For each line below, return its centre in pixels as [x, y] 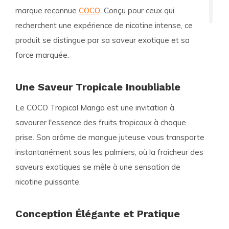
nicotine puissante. [48, 182]
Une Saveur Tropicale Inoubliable [98, 87]
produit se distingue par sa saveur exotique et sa [102, 40]
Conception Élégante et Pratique [98, 214]
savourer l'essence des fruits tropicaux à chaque [101, 122]
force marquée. [42, 55]
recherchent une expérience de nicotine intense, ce [104, 25]
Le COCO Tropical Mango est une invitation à [95, 108]
